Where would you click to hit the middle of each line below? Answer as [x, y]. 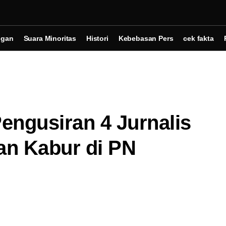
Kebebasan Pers [146, 38]
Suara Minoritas [50, 38]
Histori [97, 38]
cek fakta [199, 38]
